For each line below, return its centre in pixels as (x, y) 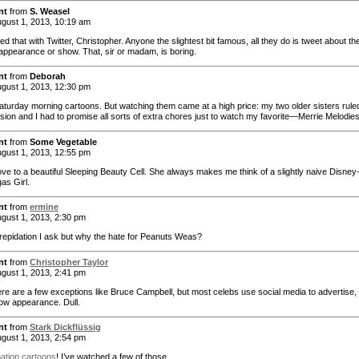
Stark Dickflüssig (65, 327)
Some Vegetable (63, 141)
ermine (44, 207)
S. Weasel (50, 11)
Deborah (48, 77)
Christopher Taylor (69, 262)
